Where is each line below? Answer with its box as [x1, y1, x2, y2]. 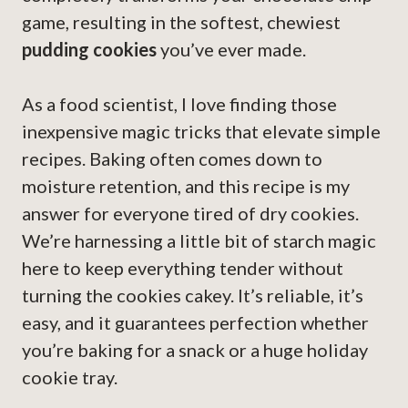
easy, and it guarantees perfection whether [22, 311, 369, 334]
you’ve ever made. [157, 38, 306, 61]
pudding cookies [22, 38, 157, 61]
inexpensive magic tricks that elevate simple [22, 120, 381, 143]
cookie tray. [22, 366, 117, 389]
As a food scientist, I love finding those [22, 93, 337, 116]
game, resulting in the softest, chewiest [22, 11, 341, 34]
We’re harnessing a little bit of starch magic [22, 229, 376, 252]
